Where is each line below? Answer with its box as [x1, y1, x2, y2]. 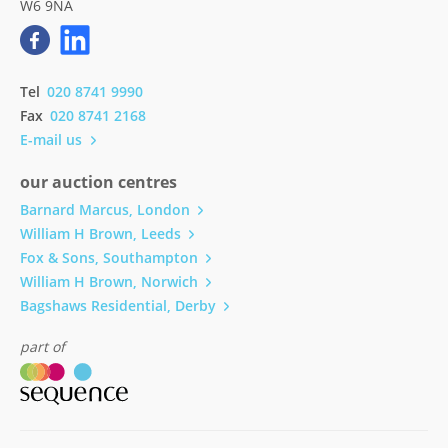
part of [20, 337, 65, 356]
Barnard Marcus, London [20, 200, 190, 219]
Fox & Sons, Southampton [20, 248, 198, 267]
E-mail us [20, 130, 86, 149]
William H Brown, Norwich [20, 272, 198, 291]
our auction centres [20, 171, 177, 193]
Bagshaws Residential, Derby [20, 296, 216, 315]
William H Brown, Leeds [20, 224, 181, 243]
